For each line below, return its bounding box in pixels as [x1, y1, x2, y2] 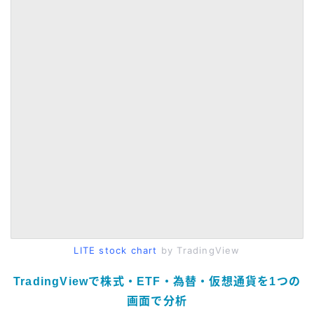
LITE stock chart [74, 245, 158, 257]
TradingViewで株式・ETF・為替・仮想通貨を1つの [13, 275, 301, 288]
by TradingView [157, 245, 240, 257]
